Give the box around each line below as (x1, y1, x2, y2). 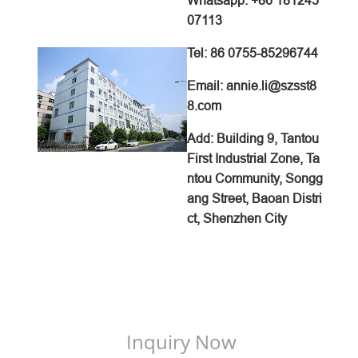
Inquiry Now (125, 328, 237, 355)
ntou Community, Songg (187, 172, 323, 186)
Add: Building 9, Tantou (187, 132, 319, 146)
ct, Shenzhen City (187, 212, 287, 226)
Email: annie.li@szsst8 (187, 79, 316, 93)
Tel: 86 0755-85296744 (187, 46, 318, 61)
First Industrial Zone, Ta (187, 152, 320, 166)
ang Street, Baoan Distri (187, 192, 322, 206)
